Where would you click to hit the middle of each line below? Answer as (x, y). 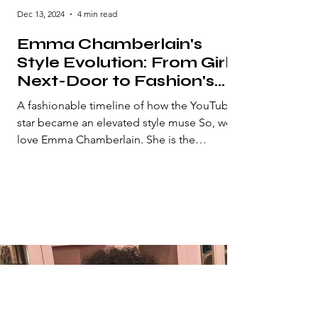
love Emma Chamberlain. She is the (29, 139)
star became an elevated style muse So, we (125, 122)
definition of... (53, 156)
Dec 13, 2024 (41, 14)
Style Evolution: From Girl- (127, 62)
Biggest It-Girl (75, 99)
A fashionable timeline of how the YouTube (126, 105)
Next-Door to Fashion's (116, 81)
